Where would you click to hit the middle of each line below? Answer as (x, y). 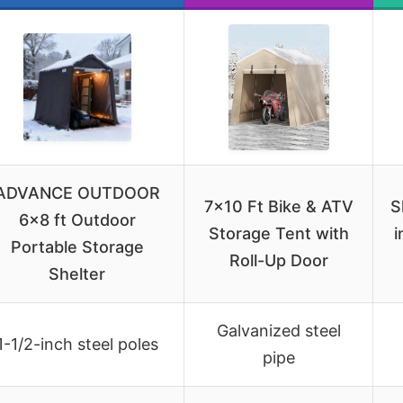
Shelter (77, 273)
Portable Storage (77, 246)
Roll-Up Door (278, 260)
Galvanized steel (278, 330)
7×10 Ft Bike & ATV (278, 206)
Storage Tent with (278, 233)
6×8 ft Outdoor (77, 219)
